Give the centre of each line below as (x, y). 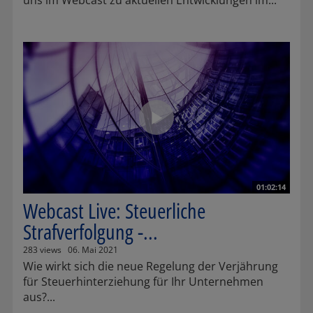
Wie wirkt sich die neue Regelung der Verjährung (151, 266)
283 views (42, 249)
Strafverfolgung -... (90, 231)
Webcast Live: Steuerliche (114, 210)
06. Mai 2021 (93, 249)
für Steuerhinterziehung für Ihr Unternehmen (143, 281)
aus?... (39, 297)
